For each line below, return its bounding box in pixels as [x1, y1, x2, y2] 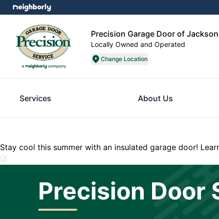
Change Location [101, 55, 148, 63]
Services [20, 93, 51, 103]
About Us [137, 93, 173, 103]
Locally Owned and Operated [91, 40, 185, 48]
